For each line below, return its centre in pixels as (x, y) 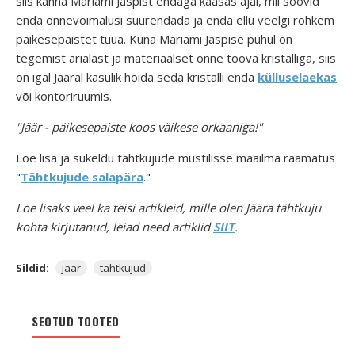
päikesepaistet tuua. (71, 38)
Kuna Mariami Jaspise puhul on (211, 38)
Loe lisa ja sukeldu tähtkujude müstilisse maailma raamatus (176, 157)
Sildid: (32, 267)
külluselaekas (297, 76)
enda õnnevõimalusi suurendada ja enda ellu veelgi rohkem (175, 19)
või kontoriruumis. (65, 95)
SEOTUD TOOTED (76, 321)
